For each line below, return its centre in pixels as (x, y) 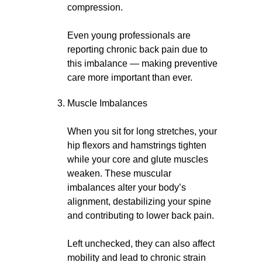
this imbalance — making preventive (142, 63)
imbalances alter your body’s (127, 187)
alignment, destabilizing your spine (139, 201)
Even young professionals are (129, 35)
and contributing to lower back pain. (141, 216)
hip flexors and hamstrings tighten (137, 145)
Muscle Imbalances (107, 103)
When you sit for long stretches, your (142, 131)
